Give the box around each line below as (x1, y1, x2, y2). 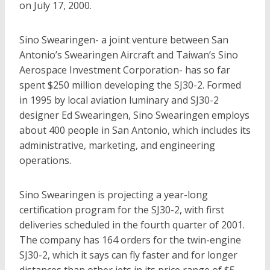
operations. (19, 154, 71, 167)
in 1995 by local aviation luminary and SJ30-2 (19, 93, 219, 107)
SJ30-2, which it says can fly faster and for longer (19, 248, 237, 262)
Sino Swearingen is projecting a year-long (19, 188, 208, 201)
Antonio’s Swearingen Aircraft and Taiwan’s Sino (19, 48, 238, 61)
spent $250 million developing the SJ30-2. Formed (19, 78, 241, 92)
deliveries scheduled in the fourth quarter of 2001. (19, 218, 245, 231)
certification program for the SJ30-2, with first (19, 203, 224, 216)
